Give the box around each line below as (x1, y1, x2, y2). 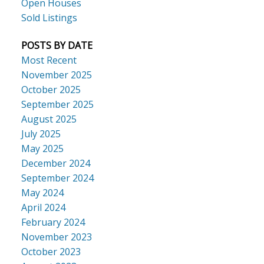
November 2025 (21, 68, 92, 82)
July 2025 (21, 127, 61, 141)
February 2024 (21, 216, 85, 229)
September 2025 (21, 98, 94, 111)
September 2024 (21, 171, 94, 185)
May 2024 (21, 186, 64, 200)
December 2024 (21, 157, 90, 170)
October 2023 (21, 245, 81, 259)
